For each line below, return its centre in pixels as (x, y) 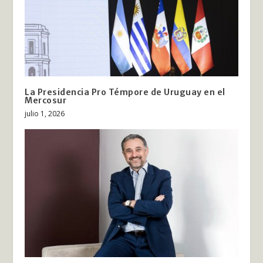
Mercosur (46, 101)
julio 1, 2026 (45, 114)
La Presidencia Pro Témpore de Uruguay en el (125, 92)
